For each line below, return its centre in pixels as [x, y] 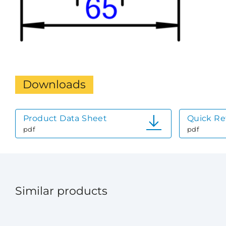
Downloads [54, 84]
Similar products [61, 191]
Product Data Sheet [65, 118]
